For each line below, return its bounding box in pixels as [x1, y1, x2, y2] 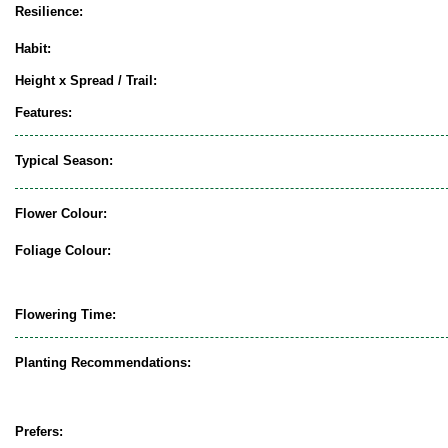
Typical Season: [15, 153, 113, 169]
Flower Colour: [15, 206, 107, 222]
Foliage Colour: [15, 243, 111, 259]
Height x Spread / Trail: [15, 73, 157, 89]
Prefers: [15, 424, 63, 440]
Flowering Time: [15, 307, 116, 323]
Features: [15, 105, 72, 121]
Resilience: [15, 4, 83, 20]
